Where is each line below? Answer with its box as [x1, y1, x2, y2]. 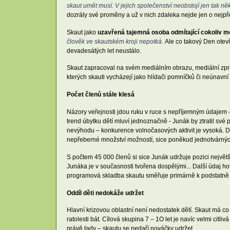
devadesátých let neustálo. [67, 47, 141, 54]
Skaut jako [67, 28, 98, 36]
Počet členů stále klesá [67, 91, 135, 99]
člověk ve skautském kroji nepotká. [67, 37, 165, 45]
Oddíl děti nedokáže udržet [67, 189, 144, 197]
